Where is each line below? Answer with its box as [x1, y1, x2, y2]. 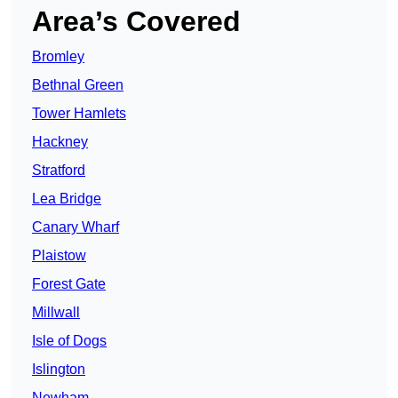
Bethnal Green [32, 77, 123, 93]
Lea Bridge [32, 191, 101, 207]
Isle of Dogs [32, 333, 107, 349]
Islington [32, 362, 85, 378]
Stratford [32, 163, 85, 179]
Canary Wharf [32, 219, 119, 235]
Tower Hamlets [32, 106, 126, 122]
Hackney [32, 134, 88, 150]
